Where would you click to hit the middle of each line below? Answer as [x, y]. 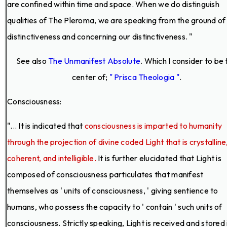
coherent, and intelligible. [52, 158]
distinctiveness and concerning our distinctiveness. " [100, 36]
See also [32, 61]
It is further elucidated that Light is [159, 158]
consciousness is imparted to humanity [153, 125]
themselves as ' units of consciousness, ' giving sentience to [113, 190]
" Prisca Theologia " [144, 77]
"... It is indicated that [46, 125]
